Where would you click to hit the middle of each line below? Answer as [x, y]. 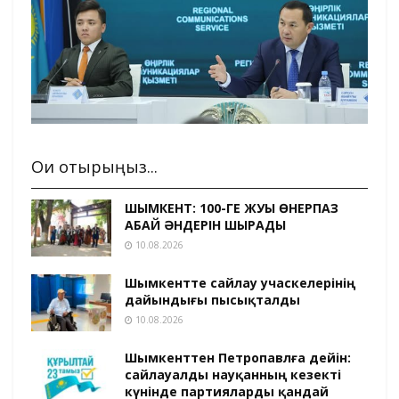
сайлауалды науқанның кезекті [233, 375]
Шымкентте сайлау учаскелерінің [240, 282]
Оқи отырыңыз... [94, 166]
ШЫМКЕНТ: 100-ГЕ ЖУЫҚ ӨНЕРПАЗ [232, 208]
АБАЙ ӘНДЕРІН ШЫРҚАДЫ [205, 224]
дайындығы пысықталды [212, 299]
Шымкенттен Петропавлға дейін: [238, 358]
